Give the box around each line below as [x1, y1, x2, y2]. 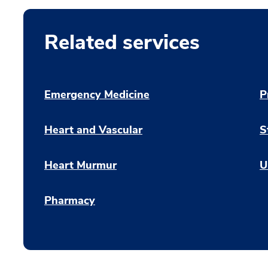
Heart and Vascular [44, 123, 142, 138]
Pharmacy [44, 193, 95, 208]
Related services [44, 29, 200, 57]
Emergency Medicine [44, 87, 150, 102]
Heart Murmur [44, 158, 117, 173]
